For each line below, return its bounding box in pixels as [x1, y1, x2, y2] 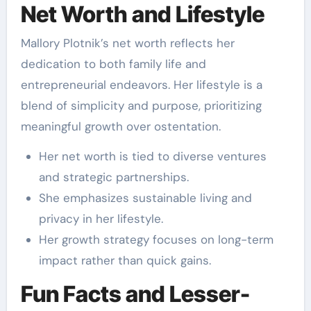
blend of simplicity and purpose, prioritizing [20, 98, 262, 114]
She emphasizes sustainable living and [38, 190, 252, 206]
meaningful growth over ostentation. [20, 119, 221, 135]
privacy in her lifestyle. [38, 211, 163, 227]
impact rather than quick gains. [38, 253, 211, 269]
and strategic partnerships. [38, 169, 189, 185]
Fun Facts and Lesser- [20, 280, 250, 308]
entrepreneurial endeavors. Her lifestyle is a [20, 77, 262, 93]
